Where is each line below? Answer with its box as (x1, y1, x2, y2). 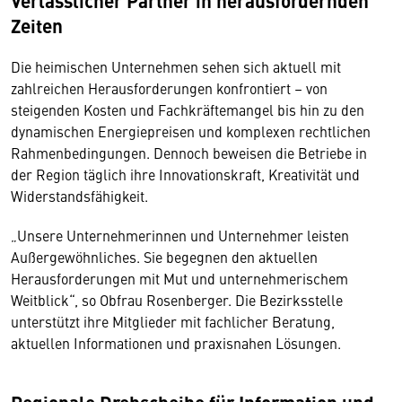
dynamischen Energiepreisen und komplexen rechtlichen (11, 121, 371, 141)
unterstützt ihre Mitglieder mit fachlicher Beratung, (11, 311, 335, 331)
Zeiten (11, 12, 63, 39)
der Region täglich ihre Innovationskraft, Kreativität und (11, 164, 360, 184)
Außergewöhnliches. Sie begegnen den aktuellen (11, 247, 318, 267)
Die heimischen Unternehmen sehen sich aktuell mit (11, 57, 341, 76)
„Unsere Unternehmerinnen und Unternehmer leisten (11, 225, 349, 245)
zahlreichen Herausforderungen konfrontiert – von (11, 78, 328, 98)
